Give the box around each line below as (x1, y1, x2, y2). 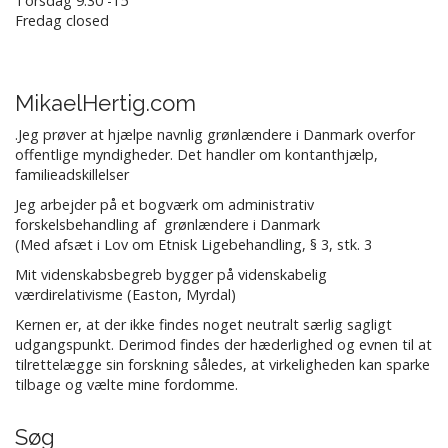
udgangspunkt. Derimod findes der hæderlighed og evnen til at (15, 335, 432, 355)
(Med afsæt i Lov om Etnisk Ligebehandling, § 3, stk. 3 (15, 235, 372, 255)
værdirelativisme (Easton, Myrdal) (15, 285, 236, 305)
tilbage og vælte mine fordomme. (15, 375, 238, 395)
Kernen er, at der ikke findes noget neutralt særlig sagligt (15, 315, 392, 335)
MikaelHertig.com (15, 90, 196, 117)
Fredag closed (15, 11, 109, 31)
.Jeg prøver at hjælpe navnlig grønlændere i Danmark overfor (15, 125, 415, 145)
